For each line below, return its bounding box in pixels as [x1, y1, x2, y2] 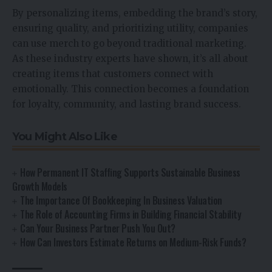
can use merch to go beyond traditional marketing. [12, 37, 246, 49]
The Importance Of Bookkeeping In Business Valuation [20, 192, 222, 208]
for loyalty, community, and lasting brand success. [12, 98, 241, 110]
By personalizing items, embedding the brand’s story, [12, 7, 257, 19]
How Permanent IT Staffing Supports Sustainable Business [20, 165, 240, 180]
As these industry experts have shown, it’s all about [12, 52, 248, 64]
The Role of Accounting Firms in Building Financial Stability [20, 206, 242, 222]
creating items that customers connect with [12, 67, 213, 80]
